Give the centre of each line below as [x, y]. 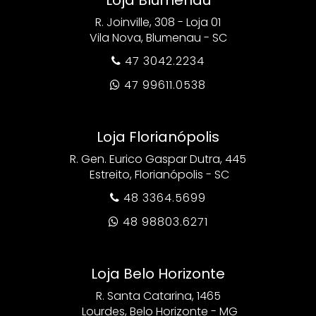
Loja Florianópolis [158, 136]
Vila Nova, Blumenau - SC [158, 37]
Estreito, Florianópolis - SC [158, 174]
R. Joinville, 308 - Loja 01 [158, 22]
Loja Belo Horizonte [158, 273]
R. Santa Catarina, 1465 [158, 296]
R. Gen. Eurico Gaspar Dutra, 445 [158, 159]
